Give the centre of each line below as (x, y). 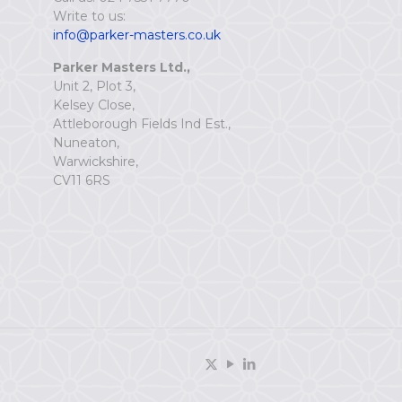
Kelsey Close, (93, 105)
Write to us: (89, 16)
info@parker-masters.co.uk (136, 35)
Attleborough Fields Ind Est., (141, 124)
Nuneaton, (86, 143)
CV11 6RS (81, 180)
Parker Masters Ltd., (121, 67)
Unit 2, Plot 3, (94, 86)
